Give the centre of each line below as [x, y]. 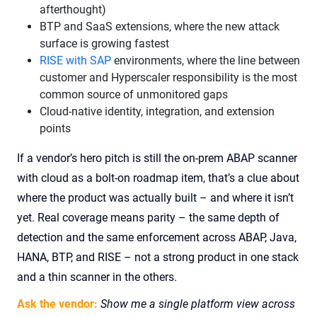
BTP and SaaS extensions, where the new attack [160, 27]
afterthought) [73, 10]
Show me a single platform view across [198, 304]
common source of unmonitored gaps [134, 94]
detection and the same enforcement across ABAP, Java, [157, 237]
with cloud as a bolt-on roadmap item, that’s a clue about [158, 178]
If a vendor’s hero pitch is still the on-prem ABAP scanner [157, 158]
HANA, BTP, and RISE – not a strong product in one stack [158, 257]
